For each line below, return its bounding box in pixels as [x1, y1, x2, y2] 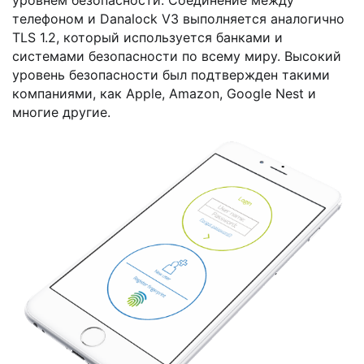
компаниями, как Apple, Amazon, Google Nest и [12, 84, 316, 102]
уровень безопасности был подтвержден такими [12, 66, 330, 83]
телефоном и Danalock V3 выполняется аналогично [12, 10, 344, 27]
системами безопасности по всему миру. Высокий [12, 47, 341, 64]
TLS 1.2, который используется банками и [12, 28, 283, 45]
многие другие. [12, 103, 110, 120]
